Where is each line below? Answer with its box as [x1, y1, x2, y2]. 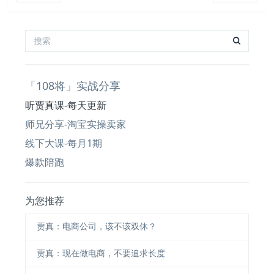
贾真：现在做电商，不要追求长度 [36, 247, 165, 259]
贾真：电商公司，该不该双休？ [36, 220, 157, 232]
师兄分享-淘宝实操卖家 [25, 117, 127, 131]
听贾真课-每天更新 [25, 98, 107, 112]
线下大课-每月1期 [25, 136, 103, 150]
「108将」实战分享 [25, 78, 121, 93]
